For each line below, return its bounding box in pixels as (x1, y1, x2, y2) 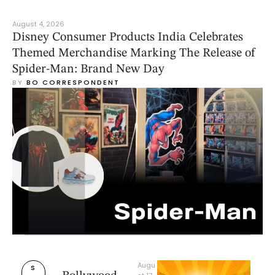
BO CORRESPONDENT (26, 77, 120, 87)
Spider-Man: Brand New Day (12, 63, 165, 76)
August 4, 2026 (12, 18, 64, 29)
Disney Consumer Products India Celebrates (12, 31, 243, 44)
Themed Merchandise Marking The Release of (12, 47, 255, 60)
